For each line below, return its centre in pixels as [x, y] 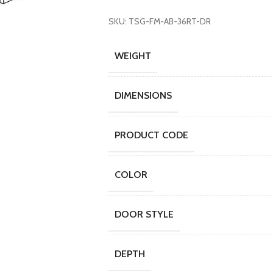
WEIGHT [133, 56]
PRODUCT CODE [151, 135]
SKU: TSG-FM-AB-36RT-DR [159, 21]
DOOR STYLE [144, 214]
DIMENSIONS [143, 95]
